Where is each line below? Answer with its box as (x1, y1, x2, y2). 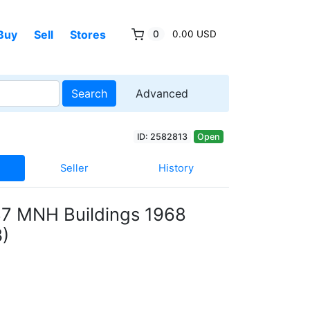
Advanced (136, 86, 188, 100)
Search (71, 86, 107, 100)
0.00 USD (172, 28, 217, 39)
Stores (69, 27, 106, 42)
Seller (60, 161, 89, 174)
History (158, 161, 194, 174)
